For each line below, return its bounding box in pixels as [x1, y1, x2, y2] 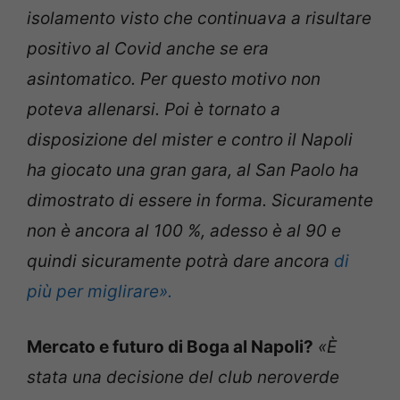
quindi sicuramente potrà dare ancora [27, 250, 334, 271]
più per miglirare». [27, 280, 172, 302]
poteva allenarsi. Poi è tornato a [27, 98, 280, 120]
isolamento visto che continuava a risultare [27, 7, 371, 29]
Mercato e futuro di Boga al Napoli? [27, 337, 313, 357]
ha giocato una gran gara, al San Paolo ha [27, 159, 359, 180]
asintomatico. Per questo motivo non [27, 68, 321, 89]
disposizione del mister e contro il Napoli [27, 129, 353, 150]
